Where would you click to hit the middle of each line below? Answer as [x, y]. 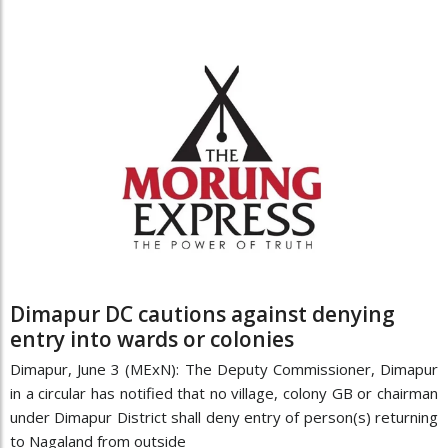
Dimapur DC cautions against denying [202, 314]
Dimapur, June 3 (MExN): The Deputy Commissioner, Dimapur [224, 369]
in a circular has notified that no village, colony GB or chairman [224, 393]
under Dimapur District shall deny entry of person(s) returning [224, 417]
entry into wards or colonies [157, 339]
